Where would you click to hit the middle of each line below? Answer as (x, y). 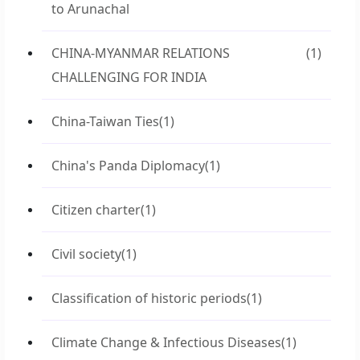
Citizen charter (96, 210)
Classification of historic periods (149, 298)
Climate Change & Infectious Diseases (166, 342)
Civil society (86, 254)
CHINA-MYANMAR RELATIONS (141, 53)
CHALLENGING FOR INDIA (129, 77)
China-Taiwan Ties (105, 121)
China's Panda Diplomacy (128, 166)
